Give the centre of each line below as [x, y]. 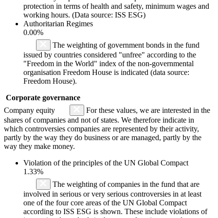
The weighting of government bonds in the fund [125, 45]
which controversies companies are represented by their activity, [101, 128]
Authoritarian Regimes [58, 23]
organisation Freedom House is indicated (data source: [106, 72]
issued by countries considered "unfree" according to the [110, 54]
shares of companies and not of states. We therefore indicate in [99, 120]
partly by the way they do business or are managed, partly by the [103, 137]
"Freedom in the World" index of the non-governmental [109, 63]
